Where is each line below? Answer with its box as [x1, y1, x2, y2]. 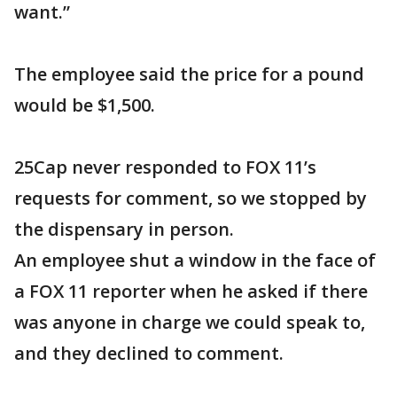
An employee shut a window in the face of [14, 248, 376, 272]
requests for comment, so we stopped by [14, 186, 367, 210]
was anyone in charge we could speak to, [14, 310, 365, 334]
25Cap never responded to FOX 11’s [14, 155, 316, 179]
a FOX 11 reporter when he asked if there [14, 279, 368, 303]
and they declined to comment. [14, 341, 284, 365]
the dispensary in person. [14, 217, 234, 241]
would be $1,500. [14, 93, 155, 117]
